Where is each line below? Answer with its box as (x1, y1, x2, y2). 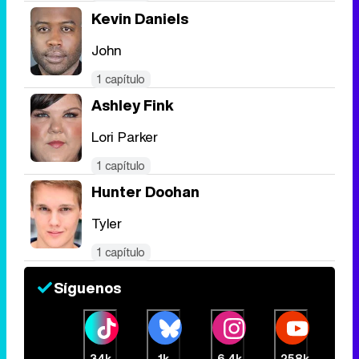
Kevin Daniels (91, 8, 188, 30)
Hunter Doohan (91, 181, 200, 203)
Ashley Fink (91, 95, 174, 116)
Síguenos (54, 277, 121, 299)
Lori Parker (91, 127, 159, 147)
